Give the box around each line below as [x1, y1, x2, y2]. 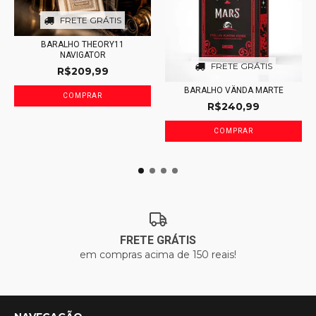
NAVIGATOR [59, 49, 106, 60]
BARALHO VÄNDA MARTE [183, 85, 284, 95]
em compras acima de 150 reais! [80, 248, 236, 261]
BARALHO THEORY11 [41, 39, 124, 49]
